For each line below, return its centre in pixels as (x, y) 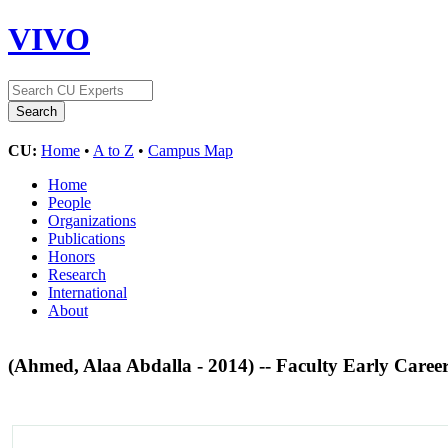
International (87, 292)
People (69, 202)
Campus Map (190, 150)
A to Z (113, 150)
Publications (86, 238)
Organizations (92, 220)
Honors (71, 256)
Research (77, 274)
